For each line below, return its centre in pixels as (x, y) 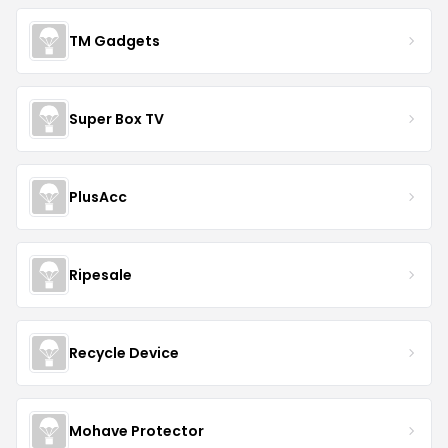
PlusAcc (98, 196)
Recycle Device (124, 352)
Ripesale (100, 274)
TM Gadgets (114, 40)
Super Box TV (116, 118)
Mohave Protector (136, 430)
